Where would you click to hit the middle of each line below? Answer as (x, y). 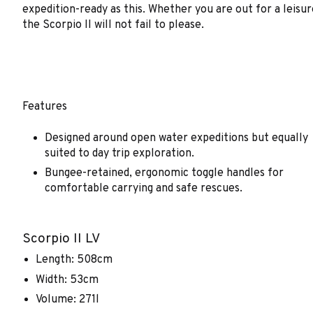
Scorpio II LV (61, 239)
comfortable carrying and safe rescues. (144, 188)
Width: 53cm (67, 280)
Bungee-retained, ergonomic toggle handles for (164, 173)
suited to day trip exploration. (119, 153)
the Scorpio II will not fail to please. (113, 25)
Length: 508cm (74, 260)
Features (45, 107)
